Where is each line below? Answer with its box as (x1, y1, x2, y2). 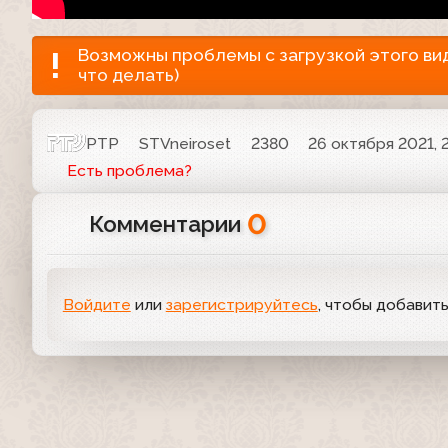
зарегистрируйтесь (165, 294, 318, 314)
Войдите (62, 294, 131, 314)
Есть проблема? (66, 161, 192, 181)
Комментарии (88, 211, 247, 238)
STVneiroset (139, 133, 232, 153)
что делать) (78, 65, 179, 86)
